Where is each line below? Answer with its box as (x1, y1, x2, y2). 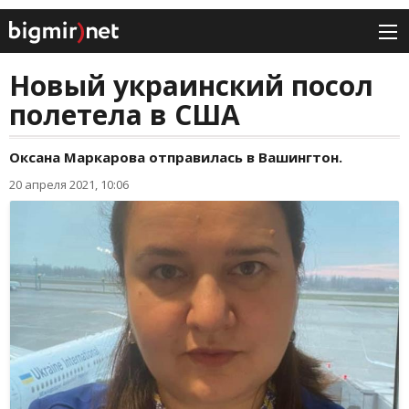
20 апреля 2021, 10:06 (9, 176, 129, 194)
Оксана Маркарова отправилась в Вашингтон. (9, 148, 342, 167)
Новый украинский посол (9, 67, 373, 105)
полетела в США (9, 96, 240, 134)
